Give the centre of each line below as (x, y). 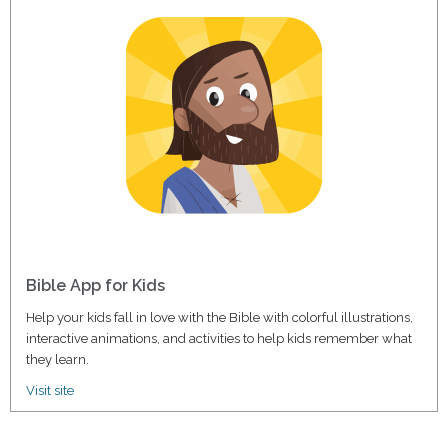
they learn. (57, 359)
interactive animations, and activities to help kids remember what (219, 338)
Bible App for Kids (95, 285)
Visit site (50, 390)
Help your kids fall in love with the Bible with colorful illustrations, (219, 317)
